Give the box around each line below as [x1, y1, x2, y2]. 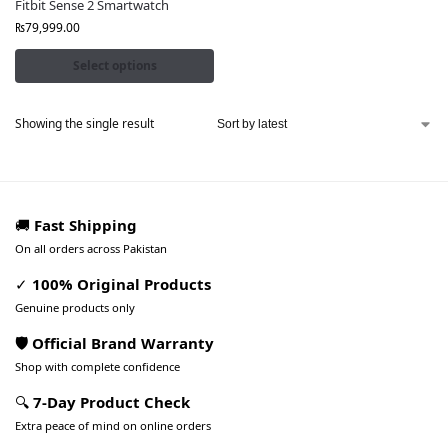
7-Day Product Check [33, 392, 190, 412]
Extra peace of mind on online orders [15, 418, 211, 433]
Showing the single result [15, 115, 154, 132]
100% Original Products [32, 274, 211, 294]
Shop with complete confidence [15, 359, 180, 374]
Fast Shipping [34, 215, 137, 235]
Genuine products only [15, 300, 135, 315]
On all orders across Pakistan [15, 241, 167, 256]
